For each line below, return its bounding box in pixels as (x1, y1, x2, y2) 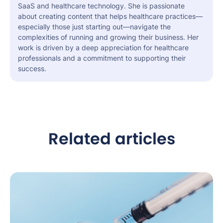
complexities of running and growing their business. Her (18, 33, 199, 42)
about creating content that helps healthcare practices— (18, 12, 203, 21)
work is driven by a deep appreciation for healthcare (18, 43, 189, 52)
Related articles (48, 127, 175, 150)
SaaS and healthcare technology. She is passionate (18, 1, 185, 10)
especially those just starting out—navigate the (18, 22, 171, 31)
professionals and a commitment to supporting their (18, 54, 186, 63)
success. (18, 64, 46, 73)
